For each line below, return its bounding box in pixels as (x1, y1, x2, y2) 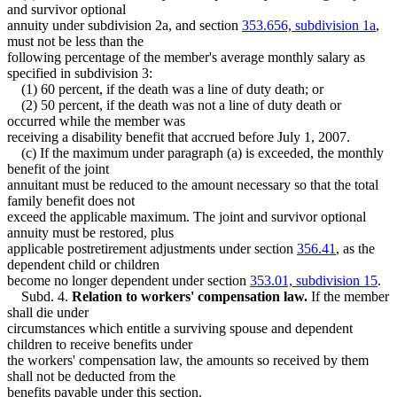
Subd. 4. (7, 288, 72, 304)
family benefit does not (7, 192, 135, 208)
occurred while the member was (7, 113, 185, 128)
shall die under (7, 304, 89, 320)
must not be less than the (7, 33, 144, 49)
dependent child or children (7, 256, 160, 272)
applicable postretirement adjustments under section (7, 240, 297, 256)
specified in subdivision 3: (7, 65, 152, 81)
